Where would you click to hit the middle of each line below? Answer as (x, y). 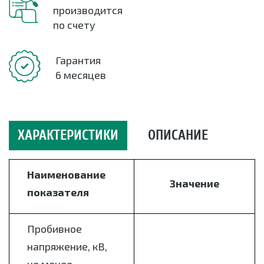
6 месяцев (81, 75)
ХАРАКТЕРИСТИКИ (68, 136)
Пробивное (55, 229)
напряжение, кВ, (67, 247)
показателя (58, 192)
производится (88, 10)
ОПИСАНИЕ (178, 136)
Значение (194, 183)
